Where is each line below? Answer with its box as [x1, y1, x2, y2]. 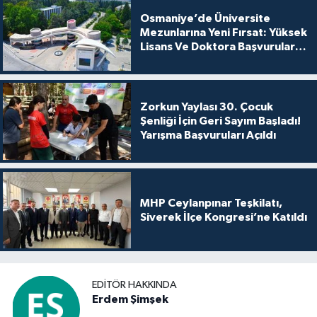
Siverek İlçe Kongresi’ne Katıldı [139, 211, 307, 223]
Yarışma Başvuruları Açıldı [139, 129, 276, 142]
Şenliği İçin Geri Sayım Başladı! [139, 115, 301, 127]
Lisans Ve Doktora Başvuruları [139, 41, 298, 53]
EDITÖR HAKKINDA [92, 279, 177, 290]
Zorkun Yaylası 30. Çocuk [139, 101, 273, 113]
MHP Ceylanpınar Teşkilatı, [139, 197, 282, 209]
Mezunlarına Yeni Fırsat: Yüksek [139, 27, 307, 39]
